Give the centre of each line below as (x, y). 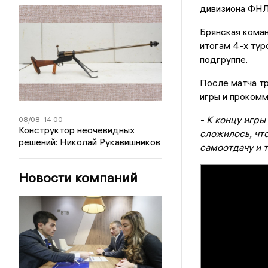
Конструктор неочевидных (77, 130)
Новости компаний (78, 178)
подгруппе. (223, 60)
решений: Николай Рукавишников (90, 142)
